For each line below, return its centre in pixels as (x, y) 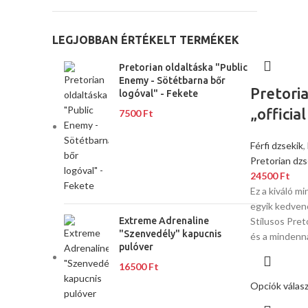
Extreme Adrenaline (164, 221)
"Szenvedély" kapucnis (170, 234)
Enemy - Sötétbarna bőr (172, 80)
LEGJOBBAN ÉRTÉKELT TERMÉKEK (146, 40)
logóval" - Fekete (158, 93)
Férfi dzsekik (277, 145)
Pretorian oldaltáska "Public (183, 67)
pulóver (136, 247)
